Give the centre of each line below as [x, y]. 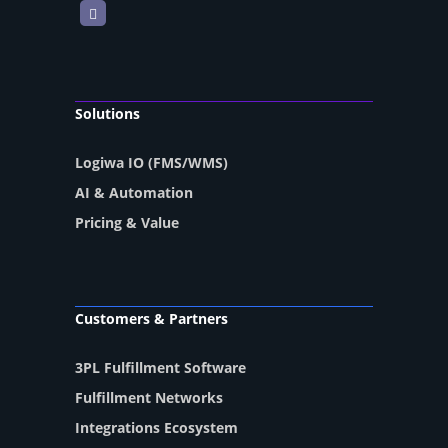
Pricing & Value [127, 223]
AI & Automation [134, 193]
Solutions [107, 114]
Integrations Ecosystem [156, 428]
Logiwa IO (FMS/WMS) [151, 163]
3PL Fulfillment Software [160, 368]
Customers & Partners [151, 319]
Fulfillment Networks [149, 398]
